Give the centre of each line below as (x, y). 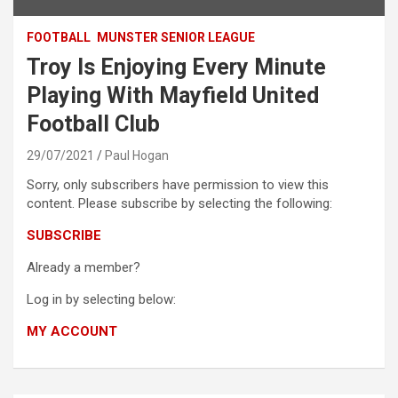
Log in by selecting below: (101, 299)
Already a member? (84, 267)
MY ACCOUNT (72, 331)
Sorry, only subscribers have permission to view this (178, 184)
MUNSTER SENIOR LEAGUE (176, 37)
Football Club (93, 123)
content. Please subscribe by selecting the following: (179, 203)
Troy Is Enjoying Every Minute (176, 67)
